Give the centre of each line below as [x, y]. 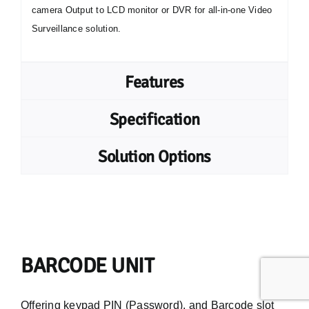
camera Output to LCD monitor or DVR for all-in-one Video [152, 10]
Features [154, 82]
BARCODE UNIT [87, 266]
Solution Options [154, 157]
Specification [154, 119]
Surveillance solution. [76, 29]
